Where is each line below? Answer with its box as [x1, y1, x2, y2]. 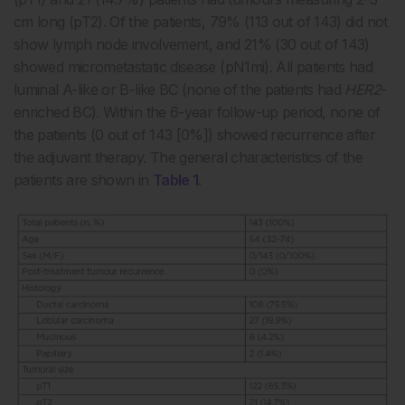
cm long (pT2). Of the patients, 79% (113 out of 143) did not [14, 12, 388, 31]
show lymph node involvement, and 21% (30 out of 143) [14, 34, 370, 53]
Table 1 [152, 170, 199, 189]
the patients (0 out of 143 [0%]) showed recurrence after [14, 125, 376, 144]
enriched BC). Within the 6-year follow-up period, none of [14, 102, 381, 121]
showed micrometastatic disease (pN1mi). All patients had [14, 57, 373, 76]
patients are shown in [14, 170, 153, 189]
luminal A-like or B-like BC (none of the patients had [14, 80, 345, 99]
